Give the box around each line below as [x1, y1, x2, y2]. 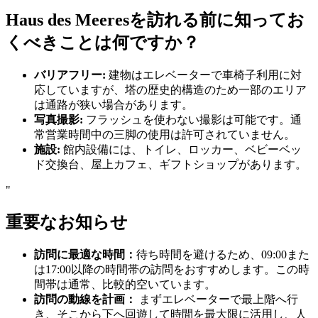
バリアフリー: [34, 68, 106, 81]
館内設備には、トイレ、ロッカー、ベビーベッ [60, 143, 302, 155]
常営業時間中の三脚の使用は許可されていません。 [34, 128, 295, 141]
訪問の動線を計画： [34, 292, 139, 305]
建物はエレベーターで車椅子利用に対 [106, 68, 302, 81]
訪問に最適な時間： [34, 248, 136, 261]
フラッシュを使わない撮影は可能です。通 [83, 113, 302, 126]
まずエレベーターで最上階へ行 [139, 292, 298, 305]
